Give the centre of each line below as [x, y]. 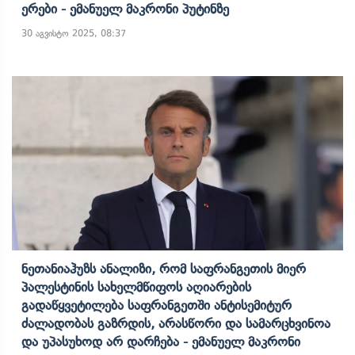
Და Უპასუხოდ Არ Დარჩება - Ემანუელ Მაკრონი [161, 342]
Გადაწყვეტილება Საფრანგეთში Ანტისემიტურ [157, 305]
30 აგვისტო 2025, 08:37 [74, 33]
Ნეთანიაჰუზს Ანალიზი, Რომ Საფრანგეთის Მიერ [164, 269]
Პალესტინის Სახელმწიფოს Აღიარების [136, 287]
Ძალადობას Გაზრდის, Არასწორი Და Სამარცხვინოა [176, 323]
